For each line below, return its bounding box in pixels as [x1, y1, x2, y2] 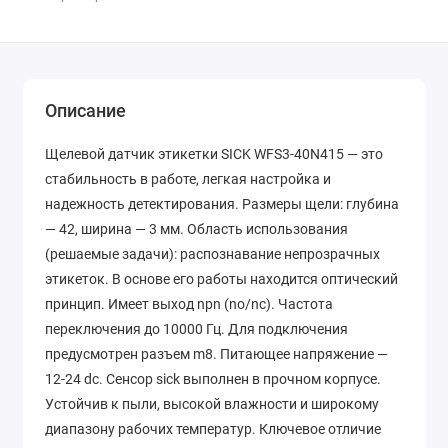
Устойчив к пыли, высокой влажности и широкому [45, 396, 379, 413]
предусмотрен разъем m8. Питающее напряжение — [45, 346, 388, 363]
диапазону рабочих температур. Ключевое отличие [45, 421, 381, 438]
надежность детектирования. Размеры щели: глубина [45, 196, 399, 213]
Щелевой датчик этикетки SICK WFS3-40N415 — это [45, 146, 383, 163]
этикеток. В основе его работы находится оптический [45, 271, 398, 288]
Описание [45, 100, 126, 122]
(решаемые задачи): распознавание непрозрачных [45, 246, 380, 263]
